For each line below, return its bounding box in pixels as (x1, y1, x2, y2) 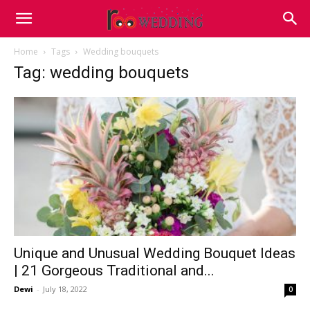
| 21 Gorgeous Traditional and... (14, 262, 215, 280)
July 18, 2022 (43, 284, 87, 295)
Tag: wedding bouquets (14, 63, 189, 82)
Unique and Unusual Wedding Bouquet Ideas (14, 245, 295, 262)
